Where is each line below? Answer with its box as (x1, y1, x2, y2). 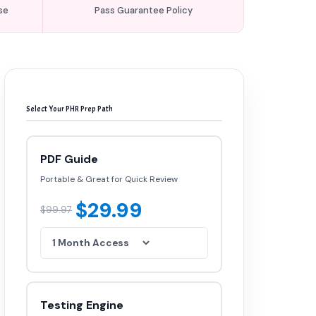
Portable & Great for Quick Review (40, 174, 178, 185)
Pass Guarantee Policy (94, 4, 193, 16)
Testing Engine (40, 298, 123, 312)
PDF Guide (40, 152, 98, 166)
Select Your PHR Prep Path (26, 104, 113, 114)
